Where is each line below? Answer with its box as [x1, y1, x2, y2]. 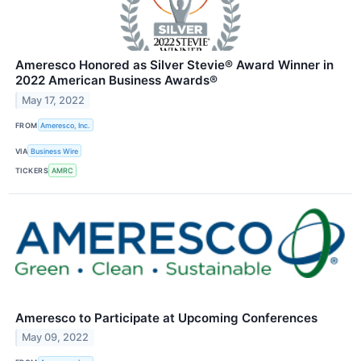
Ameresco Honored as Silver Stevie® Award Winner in [15, 57, 334, 73]
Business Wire [31, 146, 79, 156]
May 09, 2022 [22, 331, 89, 344]
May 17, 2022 [22, 93, 85, 106]
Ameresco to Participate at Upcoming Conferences [15, 309, 317, 326]
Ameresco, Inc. [40, 120, 91, 130]
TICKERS [15, 166, 49, 176]
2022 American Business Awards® [15, 73, 218, 89]
